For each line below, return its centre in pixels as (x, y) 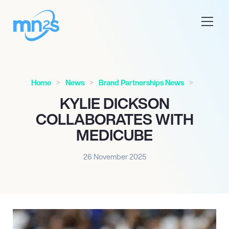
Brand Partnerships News (141, 83)
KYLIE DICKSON (114, 104)
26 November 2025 (114, 157)
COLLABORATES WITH (114, 119)
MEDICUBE (114, 135)
